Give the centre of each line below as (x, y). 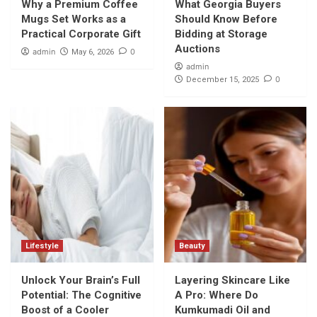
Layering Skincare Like (232, 280)
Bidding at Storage (221, 34)
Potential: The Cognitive (81, 295)
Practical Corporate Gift (81, 34)
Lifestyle (42, 246)
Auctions (197, 49)
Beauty (192, 246)
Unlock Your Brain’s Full (81, 280)
